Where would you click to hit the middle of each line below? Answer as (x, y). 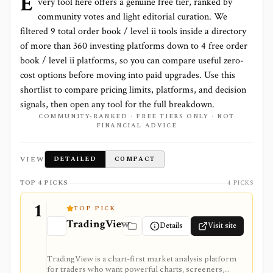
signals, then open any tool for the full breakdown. (117, 105)
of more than (45, 46)
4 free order (224, 46)
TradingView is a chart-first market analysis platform (142, 259)
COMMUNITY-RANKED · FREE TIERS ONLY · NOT (136, 116)
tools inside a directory (201, 31)
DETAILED (75, 159)
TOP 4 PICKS (44, 183)
